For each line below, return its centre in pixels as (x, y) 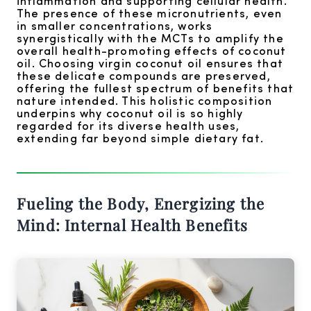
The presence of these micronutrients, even (150, 12)
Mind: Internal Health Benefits (133, 225)
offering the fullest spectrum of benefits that (155, 87)
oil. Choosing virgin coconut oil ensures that (150, 62)
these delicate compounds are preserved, (144, 75)
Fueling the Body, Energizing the (141, 203)
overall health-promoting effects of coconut (152, 50)
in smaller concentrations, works (115, 25)
